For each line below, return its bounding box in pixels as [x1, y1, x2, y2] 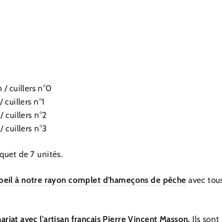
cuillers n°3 [5, 123, 47, 134]
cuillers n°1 [5, 97, 45, 107]
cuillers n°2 [5, 110, 47, 120]
